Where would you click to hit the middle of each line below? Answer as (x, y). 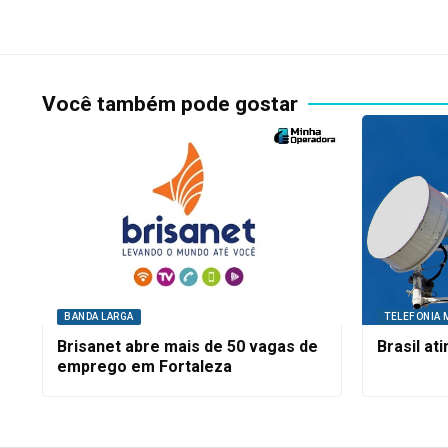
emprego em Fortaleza (144, 366)
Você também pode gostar (170, 103)
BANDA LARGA (99, 316)
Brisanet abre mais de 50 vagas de (187, 346)
